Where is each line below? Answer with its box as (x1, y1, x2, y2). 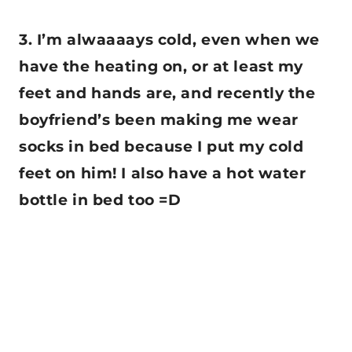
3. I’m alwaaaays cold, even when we (19, 31, 320, 49)
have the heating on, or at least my (19, 57, 303, 76)
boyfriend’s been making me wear (19, 111, 299, 130)
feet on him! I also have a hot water (19, 164, 306, 183)
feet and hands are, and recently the (19, 84, 316, 103)
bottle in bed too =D (19, 191, 181, 210)
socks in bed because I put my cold (19, 137, 304, 156)
